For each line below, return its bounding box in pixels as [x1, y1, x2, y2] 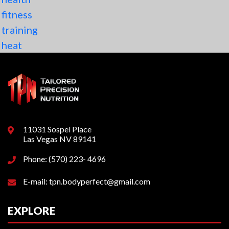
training [2, 24, 38, 36]
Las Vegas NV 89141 [23, 133, 96, 144]
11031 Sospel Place [23, 124, 91, 134]
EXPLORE [8, 203, 56, 217]
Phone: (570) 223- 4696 [23, 153, 106, 164]
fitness [2, 8, 32, 21]
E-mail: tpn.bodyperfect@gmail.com [23, 176, 150, 186]
